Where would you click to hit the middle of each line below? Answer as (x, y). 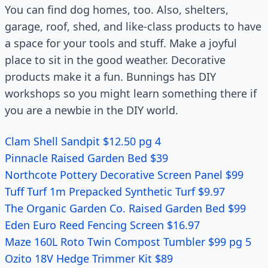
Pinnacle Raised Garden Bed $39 (86, 158)
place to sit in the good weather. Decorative (115, 60)
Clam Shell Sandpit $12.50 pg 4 (83, 141)
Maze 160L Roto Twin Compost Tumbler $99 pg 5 (128, 242)
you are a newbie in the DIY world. (92, 110)
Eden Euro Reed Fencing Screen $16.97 (102, 225)
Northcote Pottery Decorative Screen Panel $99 (124, 175)
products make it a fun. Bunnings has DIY (110, 77)
